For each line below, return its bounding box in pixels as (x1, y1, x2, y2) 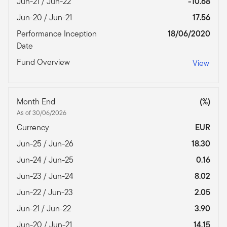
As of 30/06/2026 (17, 108, 66, 118)
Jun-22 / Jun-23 (17, 186, 75, 199)
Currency (17, 122, 51, 134)
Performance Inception (17, 28, 97, 40)
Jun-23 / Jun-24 (17, 170, 75, 182)
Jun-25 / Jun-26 (17, 138, 75, 150)
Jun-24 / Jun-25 (17, 154, 75, 166)
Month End (17, 96, 57, 108)
